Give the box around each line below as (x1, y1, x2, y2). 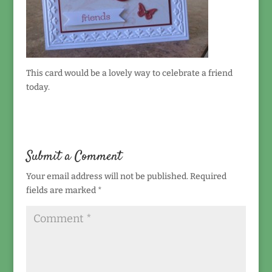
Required (189, 171, 226, 182)
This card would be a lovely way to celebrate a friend (25, 68, 233, 78)
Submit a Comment (25, 147, 122, 166)
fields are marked (25, 185, 98, 195)
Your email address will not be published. (25, 171, 188, 182)
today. (25, 82, 50, 92)
